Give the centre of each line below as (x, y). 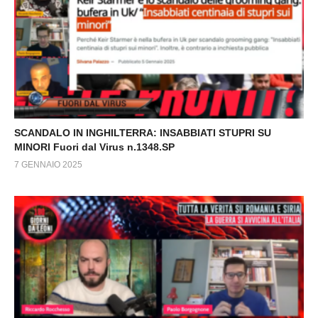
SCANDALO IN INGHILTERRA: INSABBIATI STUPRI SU (143, 133)
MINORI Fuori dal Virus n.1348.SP (94, 147)
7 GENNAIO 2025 (48, 165)
